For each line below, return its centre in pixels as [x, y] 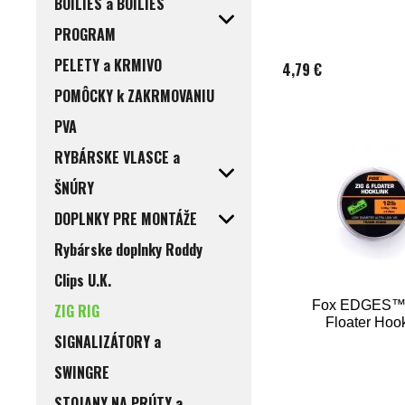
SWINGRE [82, 373]
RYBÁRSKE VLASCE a [117, 158]
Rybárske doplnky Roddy [128, 250]
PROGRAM [85, 35]
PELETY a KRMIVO [108, 66]
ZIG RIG [77, 311]
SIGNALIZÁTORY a [108, 342]
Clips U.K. [83, 281]
